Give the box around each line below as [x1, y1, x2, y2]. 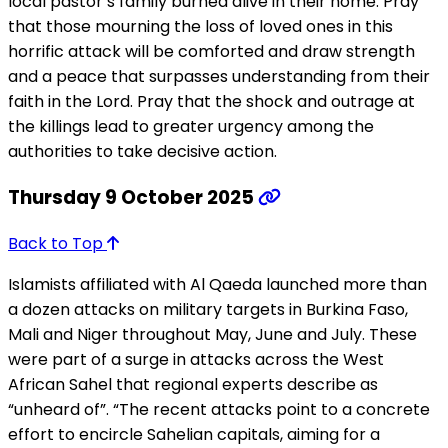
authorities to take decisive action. [8, 140, 277, 164]
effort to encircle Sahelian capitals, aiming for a [8, 422, 380, 446]
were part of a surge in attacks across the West [8, 347, 384, 371]
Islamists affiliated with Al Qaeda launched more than [8, 272, 427, 296]
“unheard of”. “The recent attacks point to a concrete [8, 397, 430, 421]
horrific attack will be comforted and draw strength [8, 40, 415, 64]
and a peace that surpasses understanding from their [8, 65, 430, 89]
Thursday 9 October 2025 [8, 184, 258, 212]
